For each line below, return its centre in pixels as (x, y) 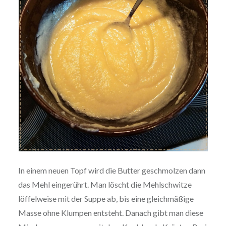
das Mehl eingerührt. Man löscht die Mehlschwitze (105, 185)
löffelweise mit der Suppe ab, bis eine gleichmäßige (106, 199)
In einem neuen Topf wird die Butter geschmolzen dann (111, 171)
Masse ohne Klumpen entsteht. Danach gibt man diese (110, 213)
